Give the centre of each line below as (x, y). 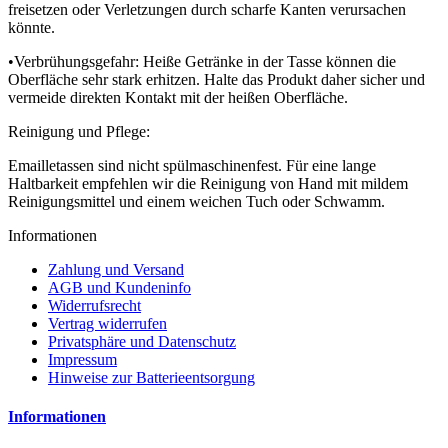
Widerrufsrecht (94, 305)
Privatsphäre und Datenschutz (142, 341)
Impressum (82, 359)
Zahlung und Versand (116, 269)
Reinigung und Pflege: (79, 131)
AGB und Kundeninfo (119, 287)
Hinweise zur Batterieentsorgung (151, 377)
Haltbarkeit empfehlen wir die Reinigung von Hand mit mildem (208, 183)
